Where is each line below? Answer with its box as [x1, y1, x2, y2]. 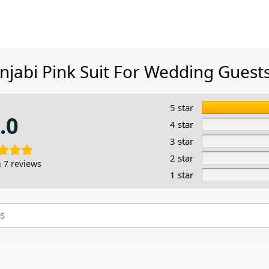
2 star [170, 152, 194, 165]
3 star [170, 135, 194, 148]
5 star [170, 101, 194, 114]
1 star [170, 169, 194, 181]
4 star [170, 118, 194, 131]
